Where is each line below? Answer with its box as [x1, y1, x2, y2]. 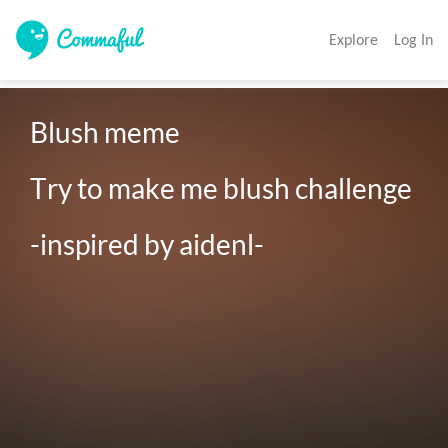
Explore [329, 30, 378, 49]
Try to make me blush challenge [30, 171, 418, 206]
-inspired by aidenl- [30, 227, 265, 262]
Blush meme [30, 115, 186, 150]
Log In [394, 30, 433, 49]
